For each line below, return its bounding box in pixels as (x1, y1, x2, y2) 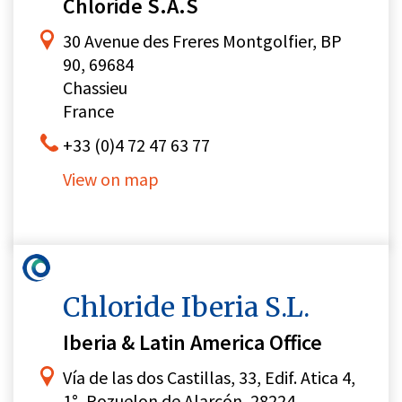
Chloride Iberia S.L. (63, 290, 310, 325)
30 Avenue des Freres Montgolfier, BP (63, 30, 342, 53)
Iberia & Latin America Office (63, 328, 322, 357)
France (63, 100, 114, 123)
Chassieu (63, 76, 127, 100)
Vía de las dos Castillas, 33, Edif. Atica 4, (63, 366, 355, 389)
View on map (63, 168, 159, 191)
